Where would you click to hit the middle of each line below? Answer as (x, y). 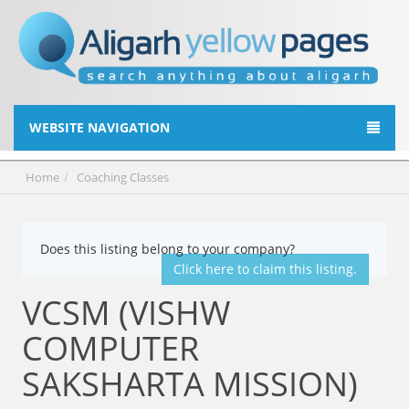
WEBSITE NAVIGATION (100, 127)
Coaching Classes (123, 177)
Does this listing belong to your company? (167, 248)
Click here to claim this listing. (266, 268)
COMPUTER (110, 348)
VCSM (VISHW (126, 312)
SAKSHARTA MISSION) (189, 383)
